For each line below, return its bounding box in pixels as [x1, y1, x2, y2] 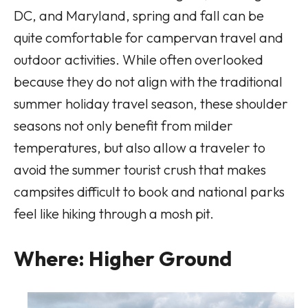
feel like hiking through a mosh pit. [14, 204, 214, 222]
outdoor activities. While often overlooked [14, 50, 263, 68]
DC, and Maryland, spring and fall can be [14, 6, 264, 24]
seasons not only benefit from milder [14, 116, 233, 134]
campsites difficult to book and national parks [14, 182, 285, 200]
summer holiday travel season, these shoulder [14, 94, 288, 112]
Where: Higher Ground [14, 245, 232, 272]
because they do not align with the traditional [14, 72, 283, 90]
